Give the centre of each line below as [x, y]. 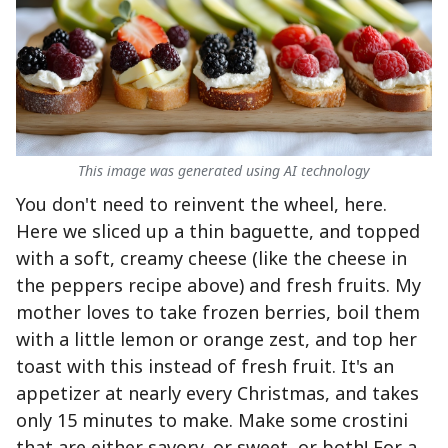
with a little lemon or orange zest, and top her [216, 338]
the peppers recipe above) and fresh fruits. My [218, 284]
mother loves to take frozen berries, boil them [218, 311]
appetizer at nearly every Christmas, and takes [217, 392]
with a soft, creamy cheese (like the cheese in [211, 257]
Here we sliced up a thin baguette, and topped [218, 230]
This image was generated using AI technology [224, 170]
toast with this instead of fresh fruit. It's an [205, 365]
